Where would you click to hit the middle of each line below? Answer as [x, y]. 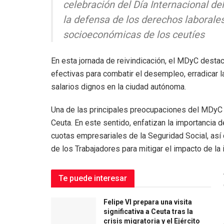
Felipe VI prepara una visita [148, 202]
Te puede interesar [93, 178]
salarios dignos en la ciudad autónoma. [118, 86]
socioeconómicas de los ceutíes [134, 34]
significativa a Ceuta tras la [148, 211]
